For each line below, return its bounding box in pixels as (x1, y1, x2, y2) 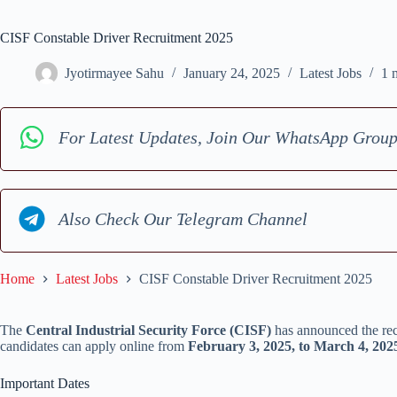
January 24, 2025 (183, 66, 280, 82)
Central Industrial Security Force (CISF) (26, 323, 271, 339)
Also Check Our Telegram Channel (58, 208, 307, 229)
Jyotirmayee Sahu (65, 66, 164, 82)
